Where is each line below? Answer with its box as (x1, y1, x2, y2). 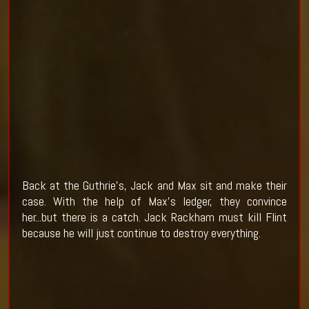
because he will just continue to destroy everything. (21, 225, 261, 241)
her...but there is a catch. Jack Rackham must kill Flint (21, 209, 288, 226)
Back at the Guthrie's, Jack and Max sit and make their (21, 177, 288, 194)
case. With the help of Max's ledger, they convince (21, 193, 288, 210)
